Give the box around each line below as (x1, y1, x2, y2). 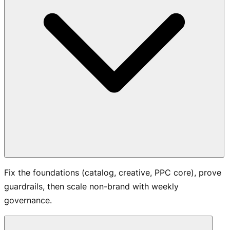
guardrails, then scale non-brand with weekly (4, 181, 179, 192)
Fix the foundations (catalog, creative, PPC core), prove (4, 167, 221, 178)
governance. (4, 195, 52, 206)
